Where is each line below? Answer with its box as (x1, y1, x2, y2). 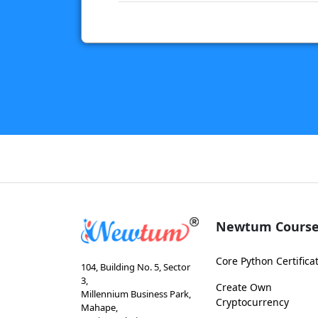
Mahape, (81, 301, 118, 314)
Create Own (216, 280, 272, 295)
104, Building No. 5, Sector (81, 261, 190, 274)
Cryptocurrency (216, 295, 289, 309)
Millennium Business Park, (81, 287, 191, 301)
